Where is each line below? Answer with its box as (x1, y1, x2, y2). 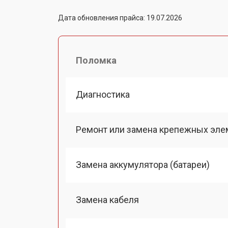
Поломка (76, 54, 117, 66)
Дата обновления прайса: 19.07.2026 (58, 13, 182, 22)
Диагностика (76, 89, 130, 100)
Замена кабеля (76, 194, 139, 206)
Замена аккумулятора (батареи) (76, 159, 210, 170)
